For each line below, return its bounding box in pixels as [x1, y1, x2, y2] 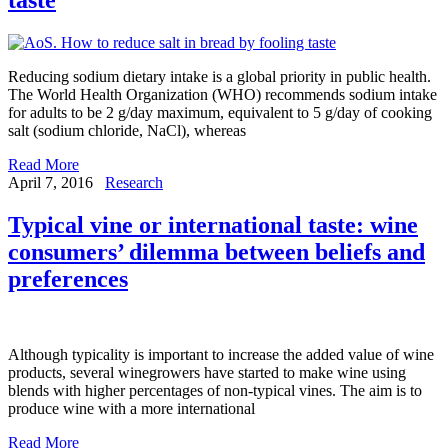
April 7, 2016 [8, 173, 93, 191]
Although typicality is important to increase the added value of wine [8, 346, 434, 364]
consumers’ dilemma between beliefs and [8, 238, 425, 265]
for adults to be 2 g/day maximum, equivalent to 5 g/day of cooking [8, 103, 432, 121]
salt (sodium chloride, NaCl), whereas [8, 121, 246, 139]
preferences [8, 265, 128, 292]
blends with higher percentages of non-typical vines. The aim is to [8, 382, 422, 400]
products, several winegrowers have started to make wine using [8, 364, 406, 382]
